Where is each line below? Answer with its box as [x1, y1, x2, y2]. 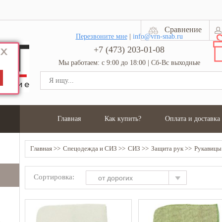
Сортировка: [34, 173, 74, 181]
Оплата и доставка [165, 115, 220, 122]
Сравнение [165, 25, 202, 34]
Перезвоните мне [75, 33, 127, 40]
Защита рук [151, 145, 183, 152]
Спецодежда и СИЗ [63, 145, 117, 152]
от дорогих [98, 174, 133, 182]
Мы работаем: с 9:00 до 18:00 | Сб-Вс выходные [58, 59, 200, 66]
